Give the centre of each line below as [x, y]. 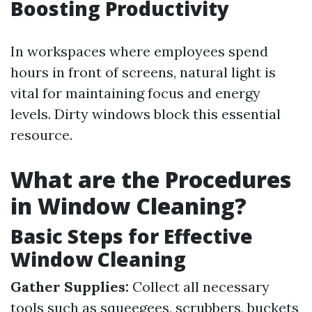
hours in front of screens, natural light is [143, 72]
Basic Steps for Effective [132, 236]
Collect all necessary [199, 287]
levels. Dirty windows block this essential [146, 114]
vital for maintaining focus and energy [135, 93]
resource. [41, 135]
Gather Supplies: [70, 287]
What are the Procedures [151, 179]
